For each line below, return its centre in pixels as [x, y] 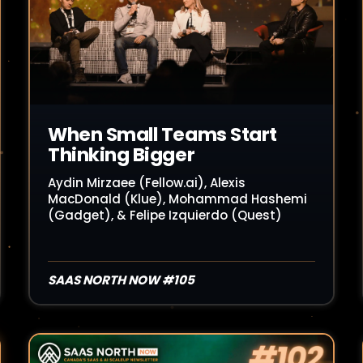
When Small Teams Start [162, 135]
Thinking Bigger [122, 155]
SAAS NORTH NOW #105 [121, 280]
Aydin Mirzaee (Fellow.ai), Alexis [147, 183]
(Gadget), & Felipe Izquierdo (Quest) [165, 215]
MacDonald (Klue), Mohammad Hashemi [177, 199]
